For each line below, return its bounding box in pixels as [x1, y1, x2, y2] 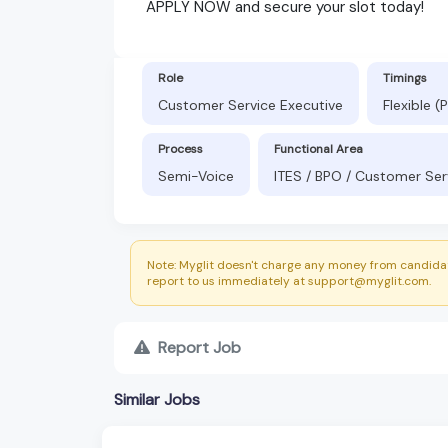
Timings [383, 69, 427, 86]
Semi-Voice [158, 166, 234, 185]
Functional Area [274, 140, 363, 157]
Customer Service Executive [158, 95, 343, 114]
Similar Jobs [114, 388, 200, 410]
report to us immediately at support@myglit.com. [147, 272, 431, 289]
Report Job [158, 336, 241, 358]
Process [158, 140, 203, 157]
